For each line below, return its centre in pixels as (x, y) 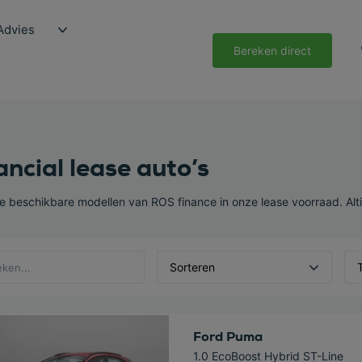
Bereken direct (272, 50)
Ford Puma (227, 337)
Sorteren (192, 267)
